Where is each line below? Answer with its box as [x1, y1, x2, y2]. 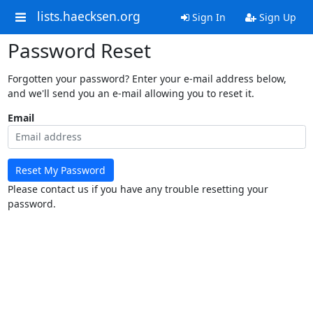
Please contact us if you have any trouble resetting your [7, 182, 268, 196]
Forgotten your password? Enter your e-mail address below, [7, 72, 286, 85]
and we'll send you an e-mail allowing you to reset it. [7, 87, 254, 100]
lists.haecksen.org [36, 8, 140, 25]
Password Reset [7, 37, 151, 64]
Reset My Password [15, 163, 105, 177]
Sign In [189, 10, 226, 24]
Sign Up [256, 10, 296, 24]
